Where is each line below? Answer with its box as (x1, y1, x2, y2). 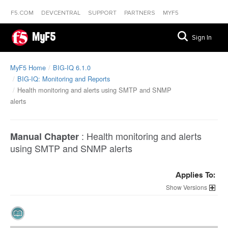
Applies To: (176, 172, 215, 180)
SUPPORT (88, 9, 118, 17)
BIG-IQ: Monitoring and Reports (17, 74, 110, 83)
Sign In (192, 34, 212, 42)
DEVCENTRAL (41, 9, 82, 17)
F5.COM (11, 9, 35, 17)
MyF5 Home (10, 63, 46, 72)
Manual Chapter (10, 130, 79, 143)
